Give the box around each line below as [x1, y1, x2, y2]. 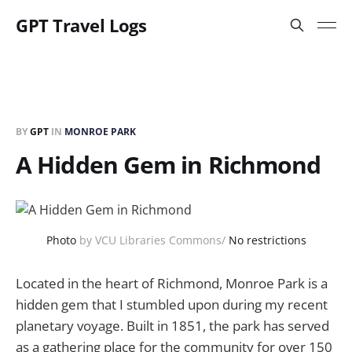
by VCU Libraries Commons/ [75, 233, 229, 247]
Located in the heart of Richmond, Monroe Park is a [16, 274, 328, 292]
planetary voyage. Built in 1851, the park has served [16, 317, 329, 335]
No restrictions [228, 233, 306, 247]
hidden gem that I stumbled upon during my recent [16, 295, 328, 313]
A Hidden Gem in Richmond [16, 148, 321, 181]
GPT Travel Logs [16, 13, 147, 37]
